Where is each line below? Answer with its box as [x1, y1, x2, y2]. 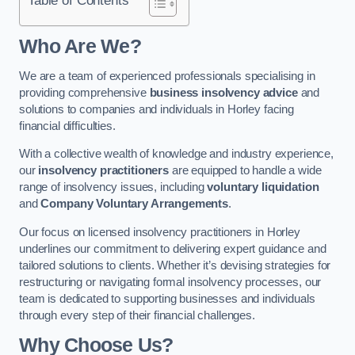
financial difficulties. [19, 119, 116, 132]
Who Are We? [19, 36, 141, 58]
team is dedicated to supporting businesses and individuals [19, 292, 315, 305]
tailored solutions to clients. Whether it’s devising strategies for [19, 259, 331, 272]
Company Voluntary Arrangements [40, 197, 229, 211]
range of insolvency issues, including [19, 181, 208, 194]
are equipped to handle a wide [168, 164, 322, 177]
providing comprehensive [19, 86, 150, 99]
